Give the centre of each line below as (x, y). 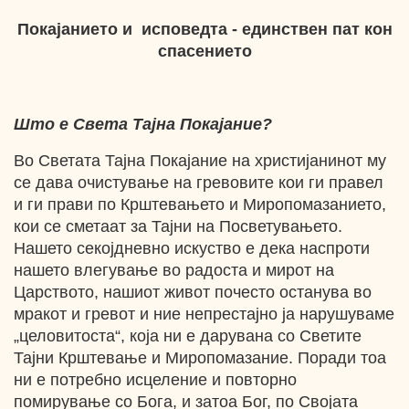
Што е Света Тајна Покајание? (143, 124)
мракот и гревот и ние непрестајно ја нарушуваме (204, 314)
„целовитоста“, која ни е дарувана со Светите (188, 336)
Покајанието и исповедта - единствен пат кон (204, 29)
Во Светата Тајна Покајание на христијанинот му (200, 161)
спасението (204, 51)
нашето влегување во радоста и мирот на (174, 270)
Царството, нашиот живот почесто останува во (193, 292)
